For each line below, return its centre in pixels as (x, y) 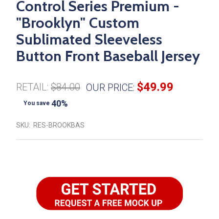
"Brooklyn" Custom (78, 23)
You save (37, 103)
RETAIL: (32, 87)
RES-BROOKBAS (59, 125)
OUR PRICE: (110, 88)
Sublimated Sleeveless (89, 40)
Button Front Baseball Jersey (108, 56)
